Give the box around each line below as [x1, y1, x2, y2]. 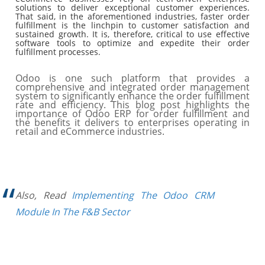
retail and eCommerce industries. [15, 125, 167, 138]
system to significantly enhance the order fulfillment [15, 89, 250, 102]
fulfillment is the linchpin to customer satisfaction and [15, 20, 250, 31]
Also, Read [15, 189, 72, 202]
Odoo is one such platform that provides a [15, 72, 250, 85]
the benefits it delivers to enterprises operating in [15, 116, 250, 129]
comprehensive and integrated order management [15, 80, 250, 93]
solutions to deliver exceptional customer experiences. [15, 2, 250, 13]
